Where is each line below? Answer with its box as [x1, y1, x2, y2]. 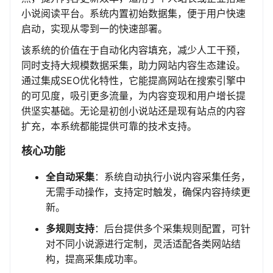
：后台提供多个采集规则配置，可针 [94, 222, 250, 235]
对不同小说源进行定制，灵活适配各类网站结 [46, 238, 241, 250]
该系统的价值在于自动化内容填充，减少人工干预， [21, 44, 246, 57]
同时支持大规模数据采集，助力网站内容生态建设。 [21, 59, 246, 72]
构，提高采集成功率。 [46, 253, 143, 266]
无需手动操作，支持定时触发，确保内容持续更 [46, 186, 250, 199]
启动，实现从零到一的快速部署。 [21, 23, 168, 35]
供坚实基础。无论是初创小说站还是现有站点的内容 [21, 105, 246, 118]
